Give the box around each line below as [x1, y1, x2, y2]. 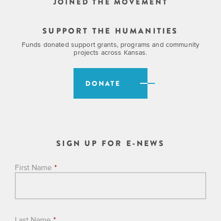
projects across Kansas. [74, 48, 147, 56]
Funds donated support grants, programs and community [21, 40, 200, 48]
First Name [15, 162, 52, 172]
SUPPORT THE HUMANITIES [42, 25, 179, 37]
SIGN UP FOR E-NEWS [56, 137, 165, 149]
